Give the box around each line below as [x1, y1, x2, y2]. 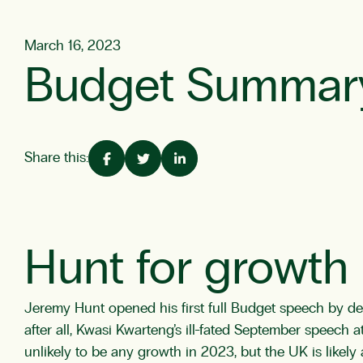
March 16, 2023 [24, 39, 121, 53]
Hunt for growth [24, 245, 348, 293]
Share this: [24, 151, 88, 165]
